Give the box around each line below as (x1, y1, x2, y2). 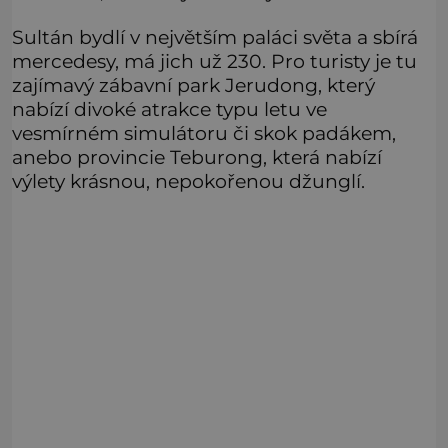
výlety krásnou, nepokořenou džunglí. (12, 169, 365, 194)
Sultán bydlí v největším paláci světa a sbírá (12, 25, 418, 50)
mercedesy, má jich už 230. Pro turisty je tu (12, 49, 417, 74)
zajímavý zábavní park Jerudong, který (12, 73, 375, 98)
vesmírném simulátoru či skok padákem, (12, 121, 396, 146)
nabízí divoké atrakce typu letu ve (12, 97, 327, 122)
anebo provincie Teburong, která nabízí (12, 145, 382, 170)
